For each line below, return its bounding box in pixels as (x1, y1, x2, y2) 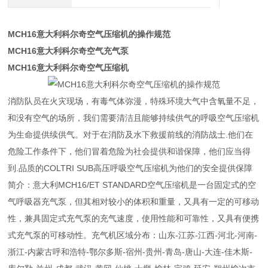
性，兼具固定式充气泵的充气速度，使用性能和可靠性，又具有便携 (8, 214, 260, 223)
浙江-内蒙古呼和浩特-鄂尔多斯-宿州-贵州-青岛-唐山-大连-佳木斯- (8, 247, 253, 257)
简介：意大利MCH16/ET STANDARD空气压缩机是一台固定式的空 (8, 180, 257, 190)
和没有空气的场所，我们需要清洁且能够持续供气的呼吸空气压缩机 (8, 113, 260, 123)
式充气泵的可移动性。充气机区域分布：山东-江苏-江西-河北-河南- (8, 230, 258, 240)
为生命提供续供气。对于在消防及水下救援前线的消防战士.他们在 (8, 130, 254, 139)
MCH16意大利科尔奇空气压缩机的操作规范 (8, 29, 171, 39)
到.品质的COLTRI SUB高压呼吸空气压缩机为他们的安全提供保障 (8, 163, 253, 173)
